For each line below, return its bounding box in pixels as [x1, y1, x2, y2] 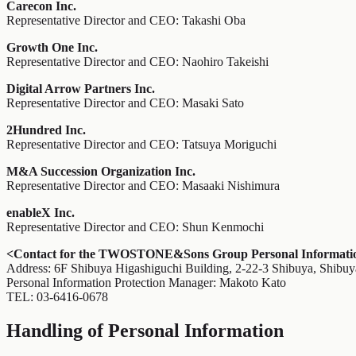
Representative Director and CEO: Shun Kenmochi [6, 220, 264, 234]
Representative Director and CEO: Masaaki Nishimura [6, 179, 280, 193]
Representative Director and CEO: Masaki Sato [6, 96, 244, 110]
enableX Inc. [6, 206, 75, 220]
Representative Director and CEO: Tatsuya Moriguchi [6, 137, 277, 152]
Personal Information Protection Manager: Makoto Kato [6, 276, 286, 290]
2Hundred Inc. [6, 123, 86, 137]
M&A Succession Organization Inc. [6, 164, 195, 179]
